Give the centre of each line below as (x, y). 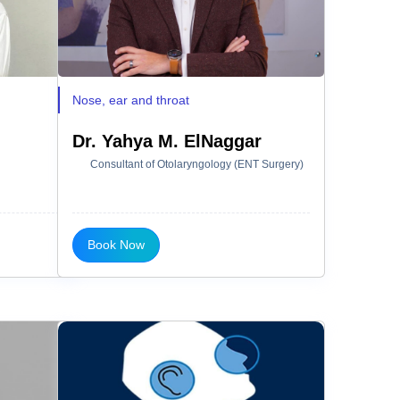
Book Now (116, 244)
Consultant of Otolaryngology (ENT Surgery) (197, 164)
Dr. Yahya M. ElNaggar (167, 141)
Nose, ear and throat (131, 100)
